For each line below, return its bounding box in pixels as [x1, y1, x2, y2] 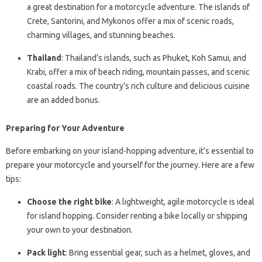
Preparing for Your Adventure [6, 123, 125, 133]
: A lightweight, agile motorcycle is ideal [112, 197, 254, 207]
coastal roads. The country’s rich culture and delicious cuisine [27, 81, 250, 91]
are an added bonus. [27, 95, 100, 105]
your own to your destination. [27, 225, 133, 235]
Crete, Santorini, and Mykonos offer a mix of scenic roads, [27, 16, 234, 26]
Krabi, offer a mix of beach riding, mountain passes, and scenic [27, 67, 250, 77]
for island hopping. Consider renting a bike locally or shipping [27, 211, 247, 221]
